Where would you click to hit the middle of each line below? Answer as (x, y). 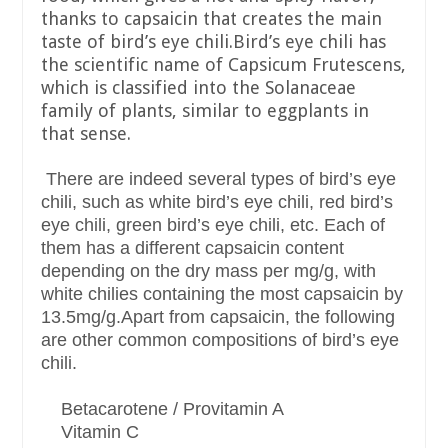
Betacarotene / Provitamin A (162, 409)
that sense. (86, 134)
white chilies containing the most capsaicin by (222, 294)
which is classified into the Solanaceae (198, 88)
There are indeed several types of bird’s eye (218, 179)
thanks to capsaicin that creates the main (211, 19)
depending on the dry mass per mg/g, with (208, 271)
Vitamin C (90, 432)
